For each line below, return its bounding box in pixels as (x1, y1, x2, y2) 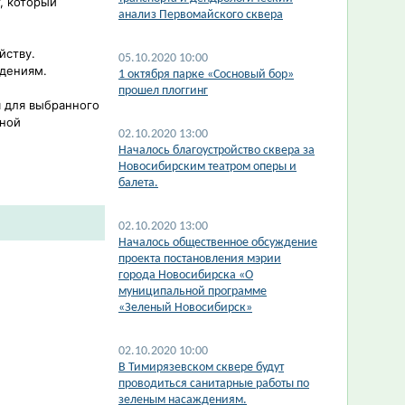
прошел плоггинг (118, 84, 208, 98)
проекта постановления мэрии (118, 252, 281, 266)
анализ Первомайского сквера (118, 8, 283, 22)
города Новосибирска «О (118, 268, 253, 282)
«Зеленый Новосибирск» (118, 301, 252, 315)
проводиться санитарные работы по (118, 377, 309, 391)
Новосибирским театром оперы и (118, 160, 297, 174)
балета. (118, 176, 158, 190)
